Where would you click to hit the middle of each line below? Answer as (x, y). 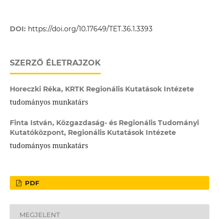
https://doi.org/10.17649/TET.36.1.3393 (90, 29)
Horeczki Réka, (37, 89)
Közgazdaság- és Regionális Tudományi (127, 122)
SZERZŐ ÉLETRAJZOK (55, 63)
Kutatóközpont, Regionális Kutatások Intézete (93, 132)
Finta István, (33, 122)
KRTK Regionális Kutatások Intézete (129, 89)
